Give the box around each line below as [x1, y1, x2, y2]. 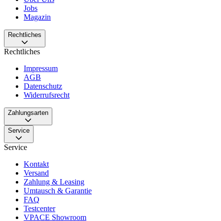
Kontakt [24, 159, 49, 168]
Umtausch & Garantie [24, 186, 92, 195]
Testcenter [24, 204, 55, 213]
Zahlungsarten [8, 109, 48, 116]
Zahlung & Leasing [24, 177, 84, 186]
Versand [24, 168, 49, 177]
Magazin [24, 12, 51, 21]
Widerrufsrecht [24, 90, 70, 99]
